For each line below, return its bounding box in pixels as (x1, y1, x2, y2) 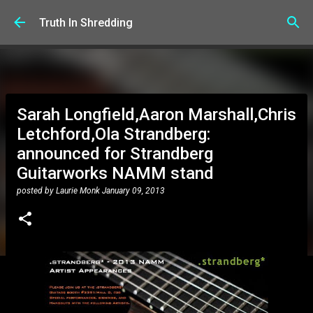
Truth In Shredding (39, 15, 133, 29)
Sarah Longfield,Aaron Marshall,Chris (17, 105, 296, 124)
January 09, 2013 (102, 186, 165, 196)
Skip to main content (107, 10, 206, 24)
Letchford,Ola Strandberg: (17, 124, 210, 144)
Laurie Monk (56, 186, 100, 196)
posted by (17, 186, 56, 196)
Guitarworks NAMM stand (17, 163, 214, 183)
